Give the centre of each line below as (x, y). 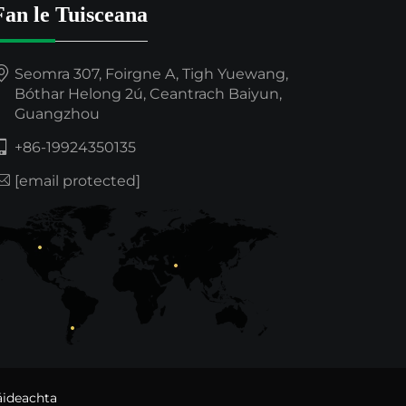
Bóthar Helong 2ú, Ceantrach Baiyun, (148, 94)
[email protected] (77, 181)
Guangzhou (57, 114)
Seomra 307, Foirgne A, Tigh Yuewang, (151, 74)
